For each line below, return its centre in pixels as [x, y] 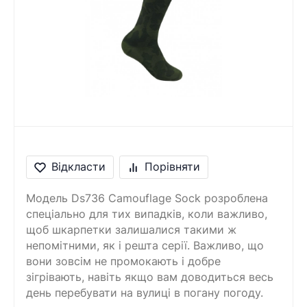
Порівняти [173, 167]
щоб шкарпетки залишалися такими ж [131, 230]
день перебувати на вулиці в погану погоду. [145, 293]
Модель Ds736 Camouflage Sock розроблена [147, 198]
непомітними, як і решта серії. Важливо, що [145, 245]
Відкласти [79, 167]
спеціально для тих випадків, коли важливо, [147, 214]
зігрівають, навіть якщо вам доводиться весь [150, 277]
